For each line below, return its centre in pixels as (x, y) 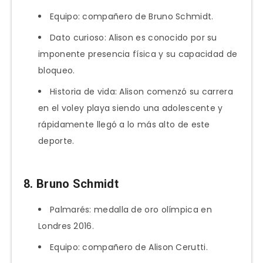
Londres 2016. (66, 226)
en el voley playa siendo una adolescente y (131, 108)
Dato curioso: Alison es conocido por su (134, 37)
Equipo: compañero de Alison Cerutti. (129, 247)
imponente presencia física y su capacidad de (138, 54)
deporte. (56, 141)
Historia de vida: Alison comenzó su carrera (141, 91)
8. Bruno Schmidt (71, 184)
